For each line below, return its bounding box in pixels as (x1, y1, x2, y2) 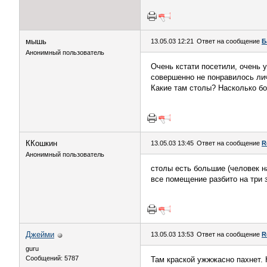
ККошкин (26, 139, 57, 148)
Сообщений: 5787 (26, 254, 79, 262)
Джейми (26, 230, 54, 239)
